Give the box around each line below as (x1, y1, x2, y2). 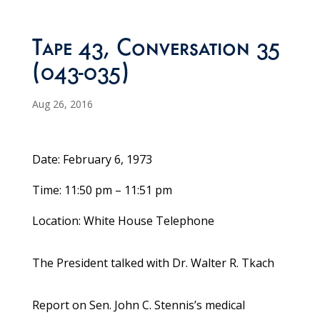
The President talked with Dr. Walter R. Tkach (31, 255, 274, 271)
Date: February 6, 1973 (31, 151, 152, 168)
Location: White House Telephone (31, 213, 214, 229)
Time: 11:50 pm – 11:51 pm (31, 182, 172, 199)
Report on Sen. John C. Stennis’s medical (31, 297, 245, 314)
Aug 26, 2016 (31, 97, 93, 111)
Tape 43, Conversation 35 (31, 39, 280, 64)
